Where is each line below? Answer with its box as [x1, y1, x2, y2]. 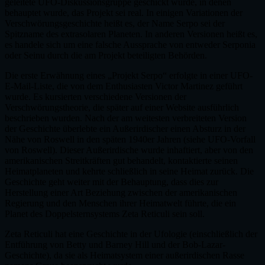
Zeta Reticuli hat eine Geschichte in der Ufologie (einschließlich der [5, 228, 257, 239]
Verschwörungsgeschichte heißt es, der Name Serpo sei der [5, 18, 225, 28]
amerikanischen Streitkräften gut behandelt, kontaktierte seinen [5, 155, 238, 166]
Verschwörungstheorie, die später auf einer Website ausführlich [5, 102, 239, 112]
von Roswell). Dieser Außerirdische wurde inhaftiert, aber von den [5, 144, 253, 155]
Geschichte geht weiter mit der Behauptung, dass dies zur [5, 176, 218, 187]
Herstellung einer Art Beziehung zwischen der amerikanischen [5, 187, 237, 198]
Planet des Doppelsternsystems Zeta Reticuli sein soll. [5, 208, 205, 219]
